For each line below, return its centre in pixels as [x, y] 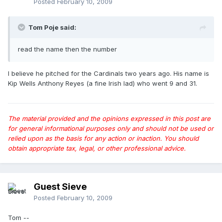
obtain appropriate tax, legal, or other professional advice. [97, 148]
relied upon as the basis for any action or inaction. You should [103, 139]
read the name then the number [67, 49]
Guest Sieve [60, 187]
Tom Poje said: [52, 28]
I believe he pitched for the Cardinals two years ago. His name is [109, 74]
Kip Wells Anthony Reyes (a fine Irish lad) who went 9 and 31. [103, 83]
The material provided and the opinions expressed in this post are [109, 119]
